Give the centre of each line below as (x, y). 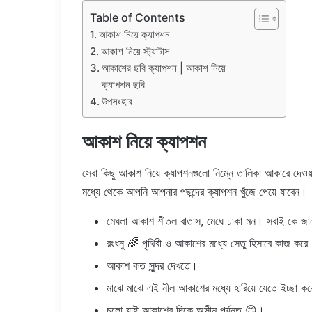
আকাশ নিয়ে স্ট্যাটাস (135, 51)
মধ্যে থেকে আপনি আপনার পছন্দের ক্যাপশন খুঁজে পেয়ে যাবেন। (195, 192)
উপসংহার (117, 101)
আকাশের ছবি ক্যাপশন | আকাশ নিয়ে (164, 68)
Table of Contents (138, 17)
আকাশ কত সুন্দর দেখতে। (152, 265)
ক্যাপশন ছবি (123, 84)
